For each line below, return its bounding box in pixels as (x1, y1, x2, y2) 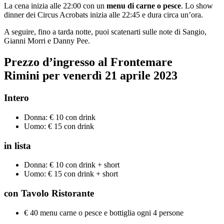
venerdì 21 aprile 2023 (63, 69, 177, 82)
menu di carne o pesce (106, 1, 181, 10)
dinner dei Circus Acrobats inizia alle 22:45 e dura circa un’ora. (4, 10, 203, 19)
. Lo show (181, 1, 213, 10)
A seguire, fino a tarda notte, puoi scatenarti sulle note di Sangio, (4, 27, 206, 36)
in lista (4, 140, 31, 151)
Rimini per (4, 69, 63, 82)
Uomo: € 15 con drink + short (24, 169, 118, 178)
